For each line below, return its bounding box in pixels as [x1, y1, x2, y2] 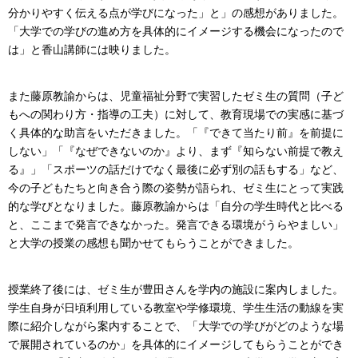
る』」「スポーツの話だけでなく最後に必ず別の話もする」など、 [8, 162, 344, 176]
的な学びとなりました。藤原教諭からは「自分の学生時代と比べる [8, 199, 344, 213]
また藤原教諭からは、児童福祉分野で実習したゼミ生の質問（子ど [8, 89, 344, 102]
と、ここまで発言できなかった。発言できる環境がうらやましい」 [8, 217, 344, 231]
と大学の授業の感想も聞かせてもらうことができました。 [8, 236, 299, 249]
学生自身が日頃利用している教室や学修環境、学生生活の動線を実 [8, 300, 344, 314]
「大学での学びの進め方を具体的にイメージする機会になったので [8, 24, 344, 38]
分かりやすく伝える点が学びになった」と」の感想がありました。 [8, 6, 344, 19]
